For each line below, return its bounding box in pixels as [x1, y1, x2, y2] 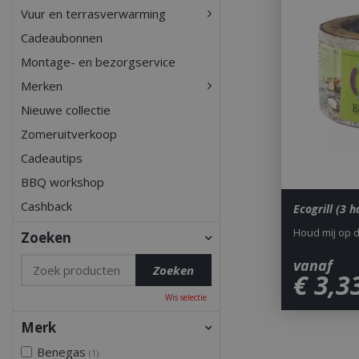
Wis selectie [165, 292, 208, 304]
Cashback [20, 198, 72, 214]
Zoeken [20, 228, 71, 247]
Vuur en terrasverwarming [20, 6, 166, 22]
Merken [20, 78, 63, 94]
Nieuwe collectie [20, 102, 111, 118]
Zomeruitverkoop [20, 126, 117, 142]
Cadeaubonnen [20, 30, 103, 46]
